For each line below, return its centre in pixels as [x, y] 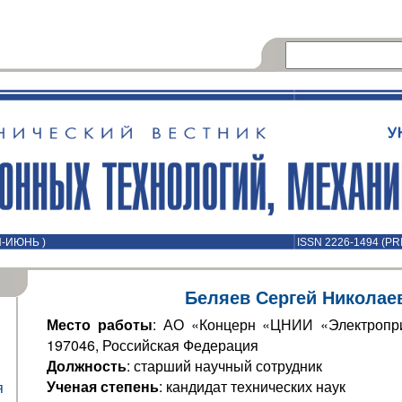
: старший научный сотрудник [224, 366]
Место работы [100, 324]
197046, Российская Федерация [153, 345]
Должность [87, 366]
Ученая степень [103, 386]
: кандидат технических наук [252, 386]
